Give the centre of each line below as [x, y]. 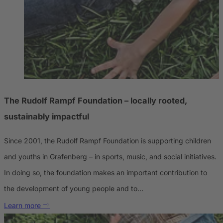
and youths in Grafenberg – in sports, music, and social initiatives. [110, 156]
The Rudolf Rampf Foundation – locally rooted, [95, 101]
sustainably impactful [47, 117]
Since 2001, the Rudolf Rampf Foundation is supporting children [108, 140]
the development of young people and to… [74, 188]
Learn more [23, 205]
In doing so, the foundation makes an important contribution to [106, 172]
